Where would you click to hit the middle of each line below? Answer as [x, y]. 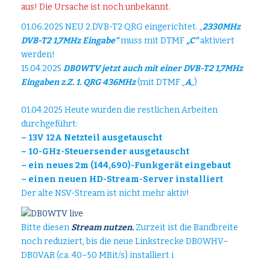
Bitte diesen [46, 228]
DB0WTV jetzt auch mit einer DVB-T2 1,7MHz [152, 69]
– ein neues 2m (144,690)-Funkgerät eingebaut [126, 166]
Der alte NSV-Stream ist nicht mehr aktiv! [105, 193]
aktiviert [216, 41]
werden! [38, 55]
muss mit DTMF [152, 41]
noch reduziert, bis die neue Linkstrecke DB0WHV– [125, 242]
